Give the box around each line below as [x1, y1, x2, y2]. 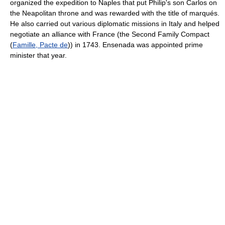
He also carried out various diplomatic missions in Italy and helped [10, 20, 219, 28]
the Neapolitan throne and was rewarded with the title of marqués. [10, 9, 219, 17]
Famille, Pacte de [13, 41, 68, 49]
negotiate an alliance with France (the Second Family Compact [10, 30, 209, 38]
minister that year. [10, 51, 67, 59]
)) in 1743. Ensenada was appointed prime [68, 41, 203, 49]
